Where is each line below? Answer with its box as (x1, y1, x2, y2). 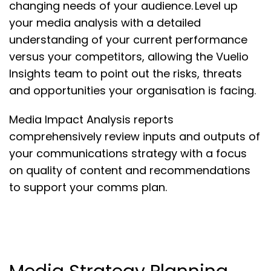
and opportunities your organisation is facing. (9, 82, 256, 98)
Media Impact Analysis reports (9, 111, 174, 127)
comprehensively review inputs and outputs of (9, 128, 260, 144)
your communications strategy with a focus (9, 145, 247, 161)
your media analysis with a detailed (9, 15, 201, 30)
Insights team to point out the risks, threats (9, 65, 242, 81)
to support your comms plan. (9, 179, 167, 195)
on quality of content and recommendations (9, 162, 250, 178)
